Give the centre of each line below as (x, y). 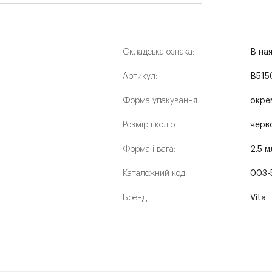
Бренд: (136, 198)
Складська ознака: (158, 52)
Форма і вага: (149, 149)
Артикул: (140, 76)
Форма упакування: (161, 101)
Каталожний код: (155, 174)
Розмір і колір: (150, 125)
